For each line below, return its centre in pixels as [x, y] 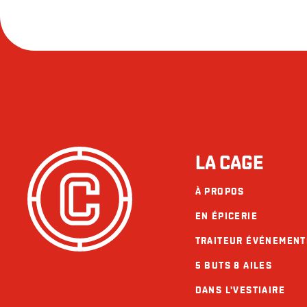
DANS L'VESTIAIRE [240, 290]
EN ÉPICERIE [226, 216]
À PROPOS [220, 191]
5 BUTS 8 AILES [234, 265]
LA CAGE [229, 163]
